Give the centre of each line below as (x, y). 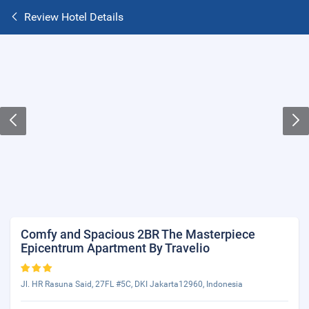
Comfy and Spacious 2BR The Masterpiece (138, 234)
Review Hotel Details (74, 17)
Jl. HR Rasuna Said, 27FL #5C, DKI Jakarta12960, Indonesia (132, 284)
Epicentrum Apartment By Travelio (115, 248)
